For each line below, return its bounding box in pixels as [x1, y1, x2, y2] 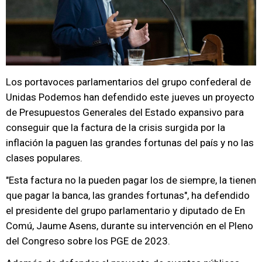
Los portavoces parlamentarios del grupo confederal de [6, 76, 251, 88]
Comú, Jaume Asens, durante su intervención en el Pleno [6, 220, 253, 232]
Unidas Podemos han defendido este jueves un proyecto [6, 91, 254, 103]
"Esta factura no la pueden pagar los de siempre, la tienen [6, 174, 256, 186]
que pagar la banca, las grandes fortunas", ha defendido [6, 189, 250, 201]
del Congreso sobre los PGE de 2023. [6, 235, 170, 247]
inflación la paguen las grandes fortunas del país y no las [6, 137, 254, 149]
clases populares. [6, 152, 82, 164]
